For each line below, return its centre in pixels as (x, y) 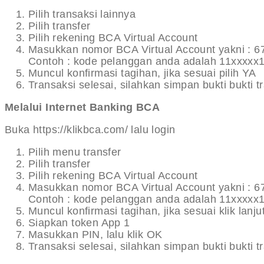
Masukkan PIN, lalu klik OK (95, 235)
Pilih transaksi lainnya (82, 14)
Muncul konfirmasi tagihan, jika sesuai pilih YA (142, 73)
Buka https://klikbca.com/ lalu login (90, 130)
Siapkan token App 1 (79, 223)
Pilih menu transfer (75, 152)
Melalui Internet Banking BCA (82, 108)
